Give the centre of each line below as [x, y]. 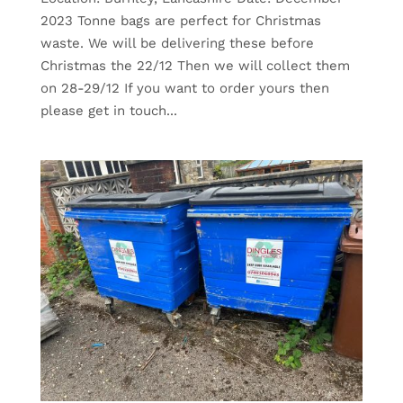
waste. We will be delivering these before [177, 43]
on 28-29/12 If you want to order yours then [184, 88]
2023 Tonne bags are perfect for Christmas [180, 20]
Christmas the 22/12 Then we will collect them [195, 65]
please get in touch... [108, 110]
